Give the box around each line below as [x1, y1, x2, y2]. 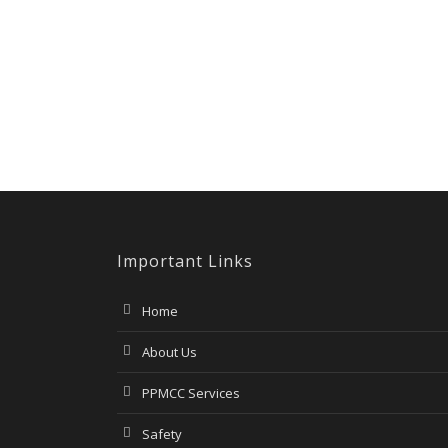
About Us [142, 343, 197, 361]
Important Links [117, 250, 253, 272]
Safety [142, 425, 182, 443]
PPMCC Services [142, 384, 240, 402]
